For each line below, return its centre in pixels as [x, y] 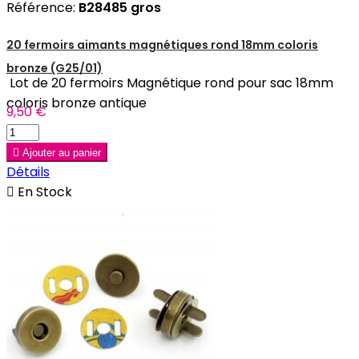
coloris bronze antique [77, 103]
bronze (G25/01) [54, 69]
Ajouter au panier [62, 153]
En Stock [43, 192]
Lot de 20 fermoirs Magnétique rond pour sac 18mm [170, 83]
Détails [28, 172]
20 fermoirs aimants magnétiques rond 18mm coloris [162, 45]
